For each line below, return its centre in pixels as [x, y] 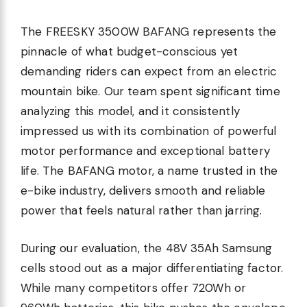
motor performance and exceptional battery [145, 151]
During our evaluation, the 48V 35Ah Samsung [147, 248]
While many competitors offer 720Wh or [134, 287]
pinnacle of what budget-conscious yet [130, 52]
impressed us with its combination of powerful [149, 131]
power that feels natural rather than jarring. [142, 211]
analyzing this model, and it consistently [130, 111]
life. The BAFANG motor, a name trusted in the [149, 171]
